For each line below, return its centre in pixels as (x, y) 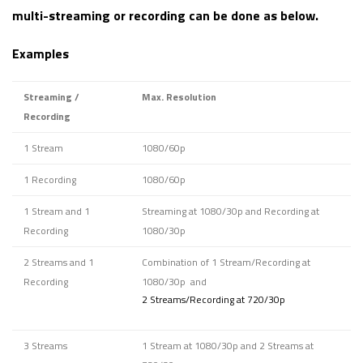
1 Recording (50, 180)
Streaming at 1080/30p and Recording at (231, 211)
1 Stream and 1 (57, 211)
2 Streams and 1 (59, 263)
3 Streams (45, 346)
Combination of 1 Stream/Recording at (226, 263)
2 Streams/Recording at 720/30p (214, 300)
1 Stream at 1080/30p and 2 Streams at (228, 346)
